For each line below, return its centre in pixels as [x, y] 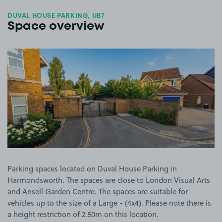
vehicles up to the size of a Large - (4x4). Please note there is [109, 203]
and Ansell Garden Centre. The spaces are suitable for [98, 191]
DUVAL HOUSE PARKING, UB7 [56, 16]
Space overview [56, 27]
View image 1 [134, 53]
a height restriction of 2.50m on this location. [83, 214]
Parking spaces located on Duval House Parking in [92, 168]
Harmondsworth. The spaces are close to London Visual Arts [109, 180]
